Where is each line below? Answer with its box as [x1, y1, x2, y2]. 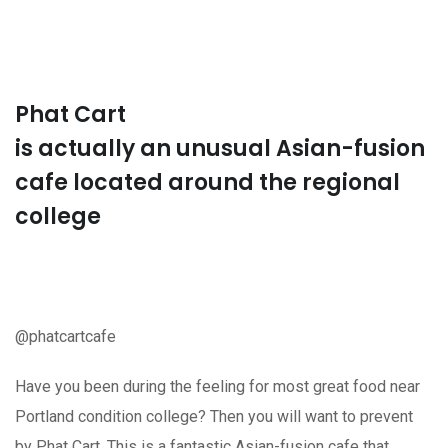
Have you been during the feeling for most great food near [15, 376, 420, 396]
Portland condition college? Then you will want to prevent [15, 406, 413, 426]
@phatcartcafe [15, 326, 116, 346]
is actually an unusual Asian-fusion [15, 132, 425, 164]
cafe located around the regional [15, 166, 400, 198]
